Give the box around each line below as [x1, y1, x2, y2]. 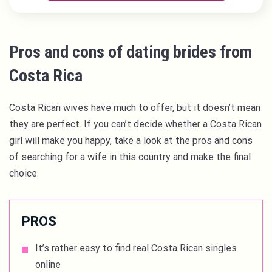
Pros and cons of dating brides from [9, 41, 252, 62]
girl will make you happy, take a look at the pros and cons [9, 134, 253, 146]
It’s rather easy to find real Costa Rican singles [35, 242, 237, 254]
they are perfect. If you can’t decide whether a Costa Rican [9, 118, 262, 130]
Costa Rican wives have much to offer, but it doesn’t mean [9, 101, 260, 114]
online [35, 258, 61, 270]
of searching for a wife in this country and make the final [9, 151, 251, 163]
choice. [9, 167, 41, 179]
